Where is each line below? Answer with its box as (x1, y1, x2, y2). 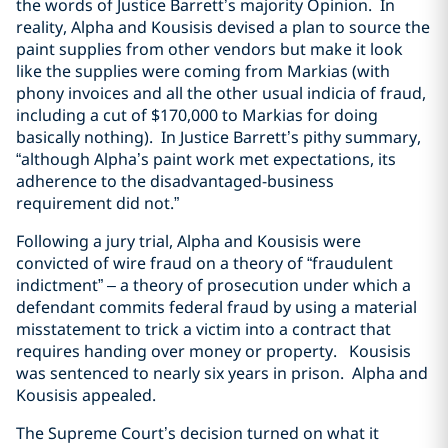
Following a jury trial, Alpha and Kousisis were (16, 230, 361, 252)
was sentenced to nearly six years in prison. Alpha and (16, 362, 428, 384)
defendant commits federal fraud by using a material (16, 296, 417, 318)
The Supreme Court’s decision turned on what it (16, 422, 379, 444)
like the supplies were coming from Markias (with (16, 60, 390, 82)
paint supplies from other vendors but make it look (16, 38, 403, 60)
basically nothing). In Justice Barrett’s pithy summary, (16, 126, 421, 148)
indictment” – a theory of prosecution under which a (16, 274, 411, 296)
